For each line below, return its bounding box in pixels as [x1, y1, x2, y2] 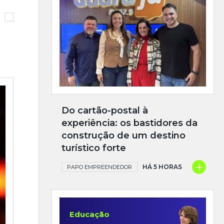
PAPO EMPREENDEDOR [67, 163, 132, 170]
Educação [69, 209, 109, 219]
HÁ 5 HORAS [142, 162, 182, 170]
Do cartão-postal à [61, 104, 148, 116]
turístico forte [61, 142, 126, 153]
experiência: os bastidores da [61, 117, 197, 128]
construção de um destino [61, 129, 185, 141]
